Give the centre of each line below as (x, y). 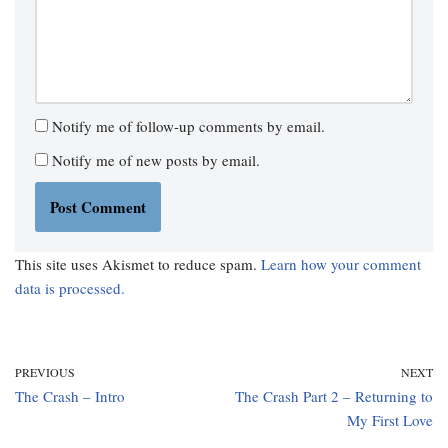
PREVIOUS (45, 372)
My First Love (390, 420)
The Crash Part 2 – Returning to (334, 396)
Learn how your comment (341, 264)
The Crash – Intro (70, 396)
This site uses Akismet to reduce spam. (138, 264)
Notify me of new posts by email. (156, 160)
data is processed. (70, 288)
